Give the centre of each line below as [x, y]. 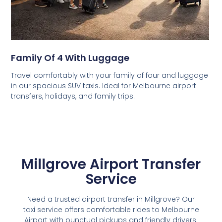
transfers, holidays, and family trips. [73, 96]
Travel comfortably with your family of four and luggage [110, 75]
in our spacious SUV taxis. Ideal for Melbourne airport [104, 85]
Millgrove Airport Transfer [111, 164]
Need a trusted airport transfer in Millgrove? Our [111, 199]
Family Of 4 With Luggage [70, 57]
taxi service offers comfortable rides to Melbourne [111, 209]
